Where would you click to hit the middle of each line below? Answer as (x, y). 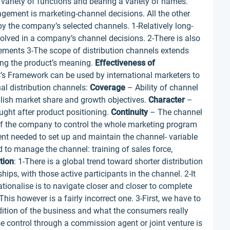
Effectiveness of (125, 63)
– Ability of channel (162, 88)
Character (167, 100)
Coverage (108, 88)
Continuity (129, 112)
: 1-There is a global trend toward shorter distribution (108, 161)
